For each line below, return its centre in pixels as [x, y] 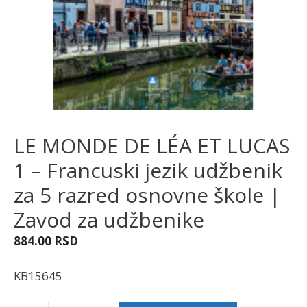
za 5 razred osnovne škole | [147, 195]
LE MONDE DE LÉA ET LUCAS [152, 146]
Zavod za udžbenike [109, 220]
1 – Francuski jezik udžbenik [148, 170]
